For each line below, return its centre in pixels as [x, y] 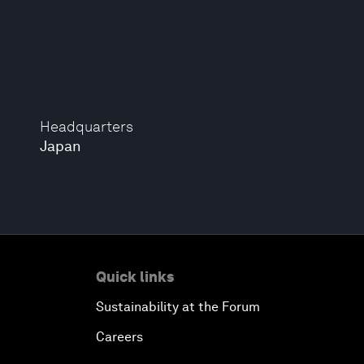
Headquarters [87, 126]
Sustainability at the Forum [178, 307]
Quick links [135, 277]
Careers [119, 337]
